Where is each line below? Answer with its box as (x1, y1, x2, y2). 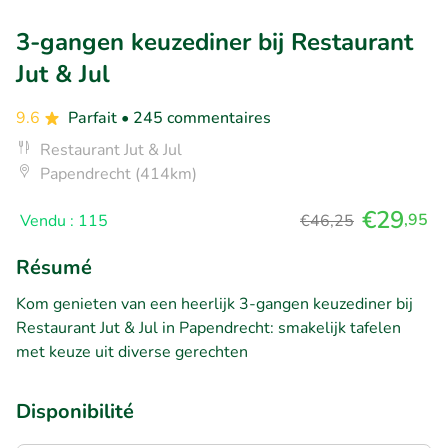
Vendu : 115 (20, 209, 108, 232)
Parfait (68, 106, 121, 129)
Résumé (16, 253, 92, 281)
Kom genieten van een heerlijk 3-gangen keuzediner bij (16, 292, 413, 315)
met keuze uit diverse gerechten (16, 340, 248, 363)
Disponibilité (16, 397, 134, 425)
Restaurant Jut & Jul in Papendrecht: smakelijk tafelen (16, 316, 401, 339)
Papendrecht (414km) (40, 162, 197, 185)
